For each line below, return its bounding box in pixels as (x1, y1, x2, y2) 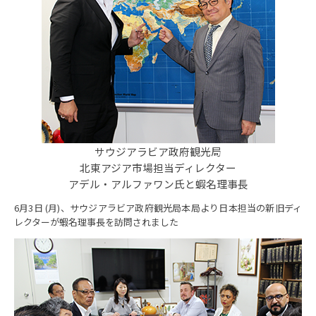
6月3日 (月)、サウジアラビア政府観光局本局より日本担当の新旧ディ (14, 201, 302, 214)
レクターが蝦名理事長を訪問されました (14, 215, 178, 229)
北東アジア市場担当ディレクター (80, 160, 236, 175)
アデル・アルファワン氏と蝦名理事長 (68, 176, 248, 191)
